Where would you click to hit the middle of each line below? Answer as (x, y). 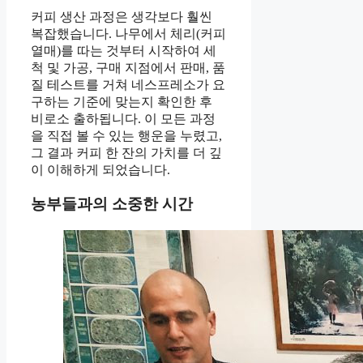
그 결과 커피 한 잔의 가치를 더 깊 (126, 152)
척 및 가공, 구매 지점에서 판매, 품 (128, 67)
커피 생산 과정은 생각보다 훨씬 (122, 16)
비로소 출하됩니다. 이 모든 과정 (123, 118)
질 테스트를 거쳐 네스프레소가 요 (128, 84)
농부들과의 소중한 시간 (112, 204)
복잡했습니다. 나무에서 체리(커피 (128, 33)
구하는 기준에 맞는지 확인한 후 (122, 101)
